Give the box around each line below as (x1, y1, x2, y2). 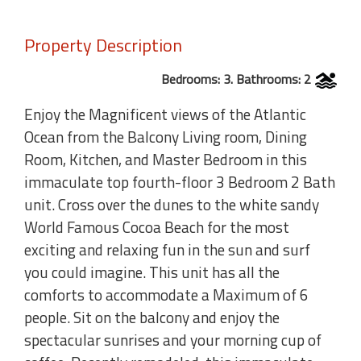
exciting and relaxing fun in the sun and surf (24, 238, 310, 262)
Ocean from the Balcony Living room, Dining (24, 125, 307, 149)
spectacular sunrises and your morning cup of (24, 328, 322, 352)
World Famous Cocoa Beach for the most (24, 215, 289, 239)
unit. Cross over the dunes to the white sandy (24, 193, 319, 217)
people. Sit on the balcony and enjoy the (24, 305, 280, 330)
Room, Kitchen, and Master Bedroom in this (24, 147, 307, 172)
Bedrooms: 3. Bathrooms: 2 (161, 69, 311, 89)
